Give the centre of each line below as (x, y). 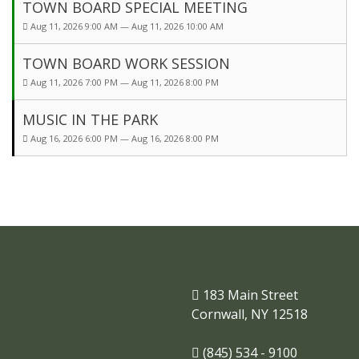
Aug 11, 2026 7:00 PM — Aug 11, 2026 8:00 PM (125, 83)
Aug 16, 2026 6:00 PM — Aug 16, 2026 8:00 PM (125, 139)
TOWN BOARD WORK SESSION (126, 64)
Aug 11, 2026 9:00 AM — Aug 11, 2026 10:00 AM (127, 26)
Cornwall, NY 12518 (250, 315)
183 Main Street (249, 295)
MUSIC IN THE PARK (90, 120)
